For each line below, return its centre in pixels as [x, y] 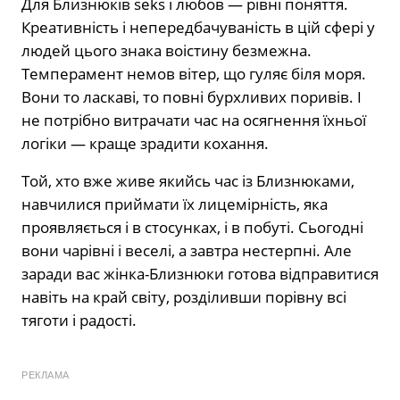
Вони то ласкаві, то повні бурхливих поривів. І [192, 97]
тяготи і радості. [79, 321]
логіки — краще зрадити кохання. [145, 144]
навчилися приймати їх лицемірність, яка [175, 204]
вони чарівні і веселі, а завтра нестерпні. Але [187, 251]
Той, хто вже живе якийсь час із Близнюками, [188, 181]
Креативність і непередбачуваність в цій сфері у [198, 28]
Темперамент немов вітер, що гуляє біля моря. [194, 74]
